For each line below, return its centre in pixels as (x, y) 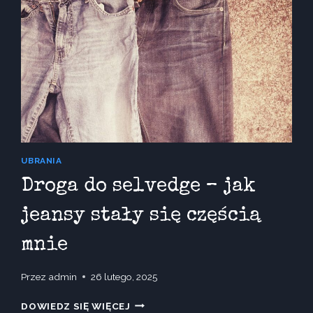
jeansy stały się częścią (141, 216)
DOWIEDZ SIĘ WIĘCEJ (76, 306)
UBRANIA (42, 161)
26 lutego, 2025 (124, 276)
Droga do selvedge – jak (139, 187)
